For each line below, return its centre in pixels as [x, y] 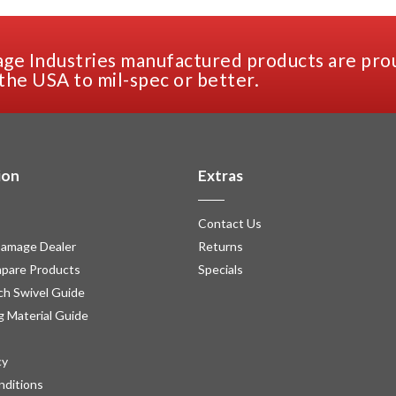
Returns [221, 247]
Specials [221, 270]
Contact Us [230, 224]
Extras [221, 176]
